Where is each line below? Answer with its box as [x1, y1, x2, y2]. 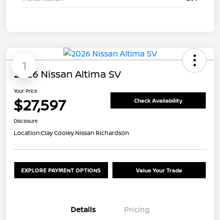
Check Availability [134, 96, 182, 104]
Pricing [124, 204, 150, 215]
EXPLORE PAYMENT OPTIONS [21, 166, 101, 174]
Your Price [14, 87, 37, 95]
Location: [14, 129, 41, 137]
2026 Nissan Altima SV [14, 67, 121, 81]
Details [70, 204, 96, 215]
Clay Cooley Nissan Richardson [41, 129, 129, 137]
